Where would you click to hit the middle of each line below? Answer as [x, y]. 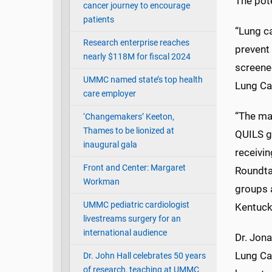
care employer [109, 94]
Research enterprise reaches [136, 43]
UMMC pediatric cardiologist [136, 205]
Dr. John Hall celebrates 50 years [144, 256]
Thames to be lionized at [128, 131]
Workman [101, 182]
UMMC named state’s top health [143, 80]
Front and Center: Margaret [134, 168]
